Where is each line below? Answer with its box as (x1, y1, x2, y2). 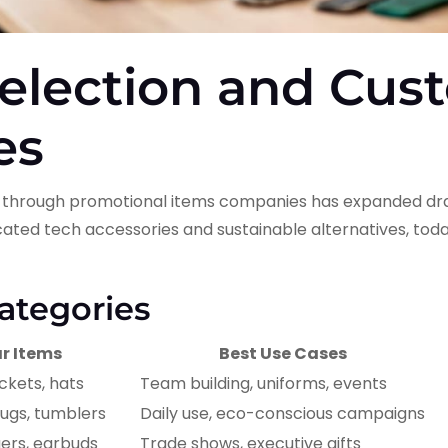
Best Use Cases (218, 342, 347, 366)
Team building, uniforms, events (140, 372, 388, 396)
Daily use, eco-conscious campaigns (140, 402, 426, 426)
